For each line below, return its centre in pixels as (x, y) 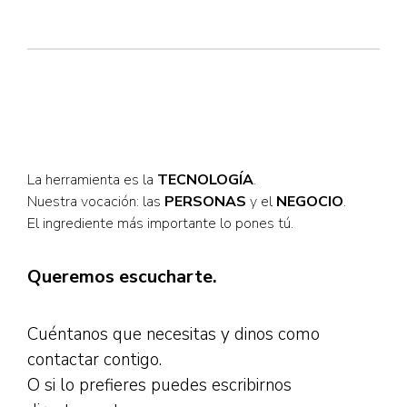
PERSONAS (205, 202)
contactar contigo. (94, 360)
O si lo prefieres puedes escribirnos (159, 386)
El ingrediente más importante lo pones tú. (160, 224)
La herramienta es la (92, 180)
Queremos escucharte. (122, 277)
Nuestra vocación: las (96, 202)
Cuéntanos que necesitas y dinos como (174, 335)
